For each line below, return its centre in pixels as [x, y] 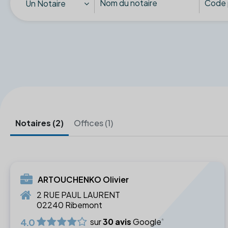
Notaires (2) [39, 123]
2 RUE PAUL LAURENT [78, 194]
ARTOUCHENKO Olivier [83, 179]
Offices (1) [93, 123]
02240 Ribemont [69, 205]
